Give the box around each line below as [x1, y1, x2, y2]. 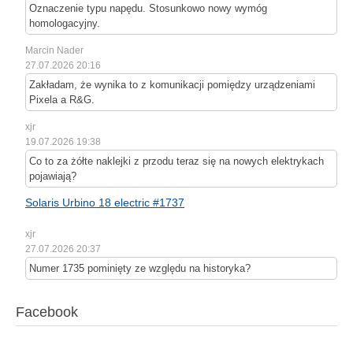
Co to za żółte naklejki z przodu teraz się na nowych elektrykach [29, 154, 324, 167]
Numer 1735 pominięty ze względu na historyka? [29, 262, 251, 274]
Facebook [16, 303, 78, 320]
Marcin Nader [25, 44, 84, 56]
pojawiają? [29, 169, 76, 182]
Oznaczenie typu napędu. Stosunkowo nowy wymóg [29, 2, 267, 14]
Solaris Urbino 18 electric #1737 [25, 195, 184, 209]
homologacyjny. [29, 17, 100, 29]
